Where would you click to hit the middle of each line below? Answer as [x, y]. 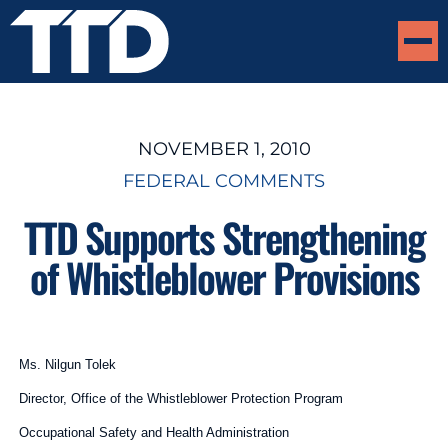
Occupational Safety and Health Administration [153, 432]
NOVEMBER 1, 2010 [224, 148]
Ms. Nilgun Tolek [67, 364]
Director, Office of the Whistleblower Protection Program [180, 398]
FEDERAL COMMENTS [224, 180]
